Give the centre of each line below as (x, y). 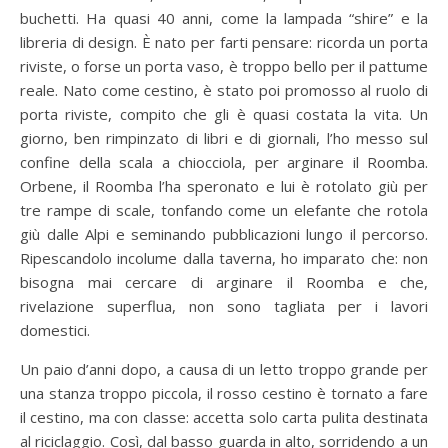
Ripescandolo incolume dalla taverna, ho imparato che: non (224, 257)
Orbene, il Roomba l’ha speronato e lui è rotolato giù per (224, 185)
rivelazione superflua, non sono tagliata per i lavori (224, 305)
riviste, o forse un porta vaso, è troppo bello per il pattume (224, 65)
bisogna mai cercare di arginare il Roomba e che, (224, 281)
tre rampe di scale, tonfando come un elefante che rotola (224, 209)
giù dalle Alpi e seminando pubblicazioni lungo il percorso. (224, 233)
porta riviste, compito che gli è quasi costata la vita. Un (224, 113)
